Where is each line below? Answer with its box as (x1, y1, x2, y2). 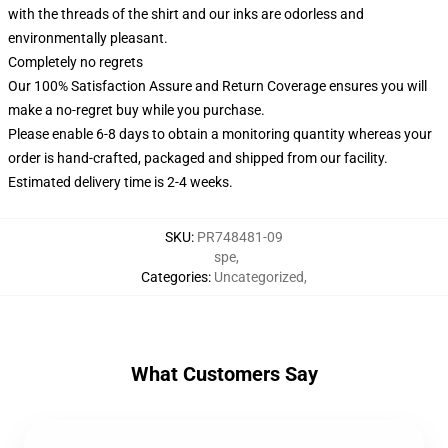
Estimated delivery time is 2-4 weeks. (8, 174, 233, 190)
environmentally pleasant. (8, 30, 168, 46)
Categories (141, 269, 208, 285)
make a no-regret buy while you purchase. (8, 102, 265, 118)
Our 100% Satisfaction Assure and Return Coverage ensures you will (8, 78, 427, 94)
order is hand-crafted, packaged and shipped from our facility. (8, 150, 388, 166)
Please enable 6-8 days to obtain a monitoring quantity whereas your (8, 126, 432, 142)
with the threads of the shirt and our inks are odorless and (8, 6, 364, 22)
